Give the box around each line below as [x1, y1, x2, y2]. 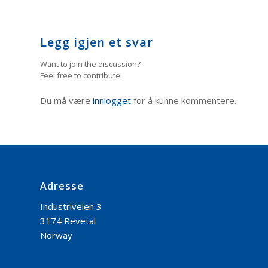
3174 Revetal [40, 215, 96, 227]
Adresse [40, 179, 84, 193]
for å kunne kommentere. [131, 94, 236, 106]
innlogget [93, 94, 131, 106]
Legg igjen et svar [40, 33, 153, 50]
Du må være [40, 94, 93, 106]
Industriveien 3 [40, 200, 102, 213]
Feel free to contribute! [40, 69, 122, 81]
